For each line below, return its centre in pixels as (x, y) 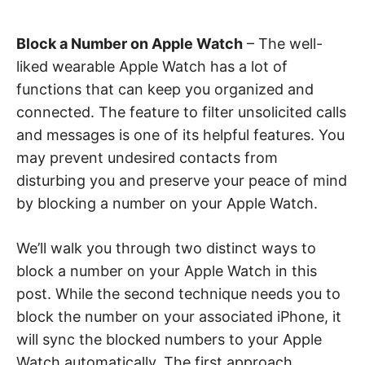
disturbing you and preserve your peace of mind (182, 181)
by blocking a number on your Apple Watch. (167, 204)
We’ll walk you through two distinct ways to (166, 248)
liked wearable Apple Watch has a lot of (152, 67)
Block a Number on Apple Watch (130, 44)
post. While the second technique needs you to (178, 294)
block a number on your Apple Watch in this (167, 271)
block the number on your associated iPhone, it (179, 317)
